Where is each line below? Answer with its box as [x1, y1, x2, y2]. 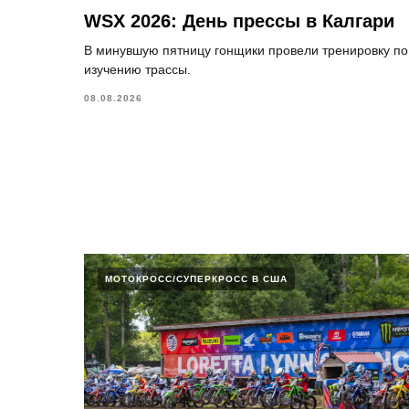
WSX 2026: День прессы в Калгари [84, 10, 394, 31]
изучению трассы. [84, 61, 191, 77]
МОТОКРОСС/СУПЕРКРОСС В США [105, 274, 288, 285]
